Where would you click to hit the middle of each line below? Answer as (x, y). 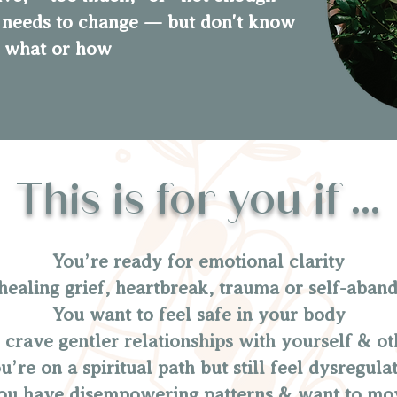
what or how (58, 48)
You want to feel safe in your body (198, 314)
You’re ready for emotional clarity (198, 261)
